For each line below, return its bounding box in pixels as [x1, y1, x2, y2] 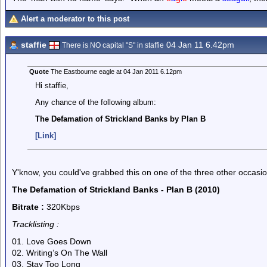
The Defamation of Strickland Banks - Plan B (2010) [12, 185, 220, 194]
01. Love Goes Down [12, 237, 91, 246]
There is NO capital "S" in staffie [62, 41, 164, 49]
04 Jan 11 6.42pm [164, 40, 234, 49]
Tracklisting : [12, 219, 59, 229]
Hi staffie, [35, 81, 69, 90]
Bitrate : [12, 202, 44, 212]
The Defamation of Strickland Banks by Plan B [35, 114, 206, 123]
